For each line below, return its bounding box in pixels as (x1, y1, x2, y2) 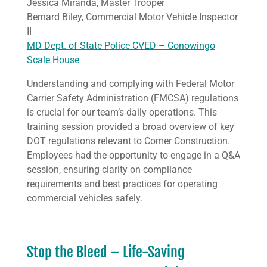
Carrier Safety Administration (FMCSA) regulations (26, 92, 238, 104)
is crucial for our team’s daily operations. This (26, 107, 217, 118)
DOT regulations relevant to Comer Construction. (26, 135, 230, 147)
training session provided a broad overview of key (26, 121, 234, 132)
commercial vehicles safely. (26, 193, 142, 204)
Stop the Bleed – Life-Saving (26, 243, 185, 261)
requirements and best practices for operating (26, 178, 218, 190)
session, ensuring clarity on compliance (26, 164, 192, 175)
